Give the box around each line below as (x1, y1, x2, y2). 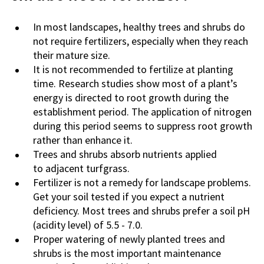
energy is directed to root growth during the (33, 90, 229, 104)
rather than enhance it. (33, 133, 133, 147)
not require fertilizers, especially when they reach (33, 34, 248, 48)
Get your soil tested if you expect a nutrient (33, 189, 225, 203)
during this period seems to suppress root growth (33, 118, 252, 133)
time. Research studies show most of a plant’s (33, 76, 237, 90)
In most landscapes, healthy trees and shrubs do (33, 19, 245, 34)
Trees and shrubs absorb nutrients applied (33, 147, 217, 161)
